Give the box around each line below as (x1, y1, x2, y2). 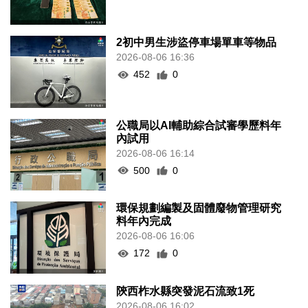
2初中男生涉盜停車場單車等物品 (116, 36, 277, 49)
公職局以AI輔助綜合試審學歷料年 (116, 119, 282, 131)
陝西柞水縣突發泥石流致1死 (116, 285, 255, 297)
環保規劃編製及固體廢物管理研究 (116, 202, 282, 214)
